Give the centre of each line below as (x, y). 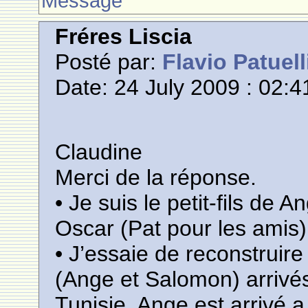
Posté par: (109, 62)
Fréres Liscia (124, 36)
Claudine (99, 152)
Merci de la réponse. (156, 177)
